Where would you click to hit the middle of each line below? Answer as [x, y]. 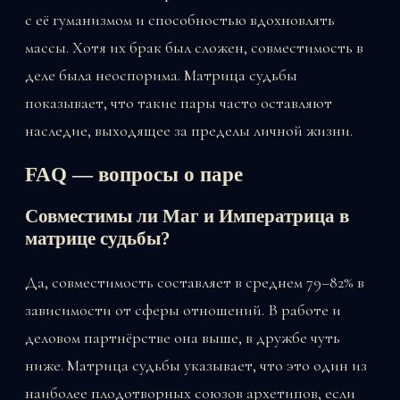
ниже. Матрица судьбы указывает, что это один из [196, 365]
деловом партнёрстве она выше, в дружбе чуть [183, 337]
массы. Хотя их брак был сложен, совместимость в [194, 48]
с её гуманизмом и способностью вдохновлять [180, 20]
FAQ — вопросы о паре [134, 175]
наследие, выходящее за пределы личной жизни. [189, 131]
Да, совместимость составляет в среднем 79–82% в [195, 282]
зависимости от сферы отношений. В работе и [183, 309]
